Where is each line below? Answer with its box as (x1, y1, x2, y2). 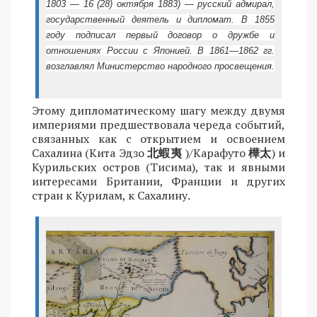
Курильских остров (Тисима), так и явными (32, 158, 285, 175)
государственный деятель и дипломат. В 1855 (46, 13, 275, 25)
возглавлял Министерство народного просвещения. (46, 60, 275, 71)
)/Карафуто (182, 144, 248, 161)
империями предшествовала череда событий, (32, 116, 285, 132)
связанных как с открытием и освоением (32, 130, 285, 146)
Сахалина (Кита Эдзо (32, 144, 148, 161)
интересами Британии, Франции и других (32, 173, 285, 189)
